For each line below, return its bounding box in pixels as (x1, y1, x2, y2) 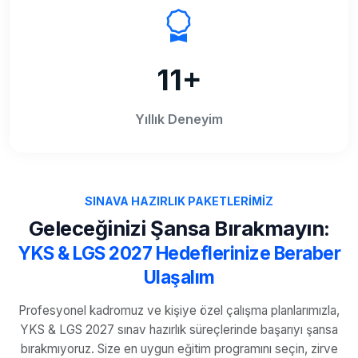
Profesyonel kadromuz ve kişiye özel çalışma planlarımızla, (18, 303, 340, 319)
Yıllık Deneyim (135, 111, 223, 128)
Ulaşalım (143, 266, 215, 288)
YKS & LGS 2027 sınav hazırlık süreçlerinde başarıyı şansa (20, 322, 338, 338)
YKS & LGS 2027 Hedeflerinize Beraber (18, 242, 340, 265)
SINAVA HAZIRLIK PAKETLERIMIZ (85, 194, 273, 209)
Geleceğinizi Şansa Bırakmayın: (28, 216, 330, 241)
